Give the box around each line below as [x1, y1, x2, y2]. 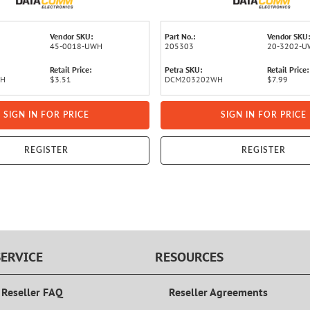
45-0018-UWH [50, 41, 102, 51]
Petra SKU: [165, 64, 202, 75]
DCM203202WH [165, 74, 223, 84]
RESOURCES [155, 249, 224, 266]
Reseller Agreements [169, 285, 268, 300]
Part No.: [165, 31, 195, 42]
